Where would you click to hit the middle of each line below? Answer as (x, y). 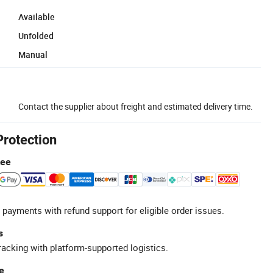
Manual (33, 54)
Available (37, 16)
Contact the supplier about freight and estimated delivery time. (136, 106)
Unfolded (36, 35)
